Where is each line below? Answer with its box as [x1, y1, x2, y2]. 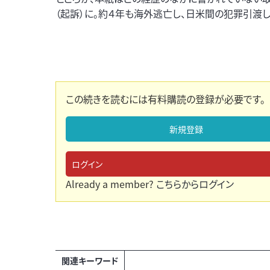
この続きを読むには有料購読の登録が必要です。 [66, 92, 265, 106]
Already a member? [66, 177, 156, 191]
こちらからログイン [156, 177, 234, 191]
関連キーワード [61, 254, 118, 266]
